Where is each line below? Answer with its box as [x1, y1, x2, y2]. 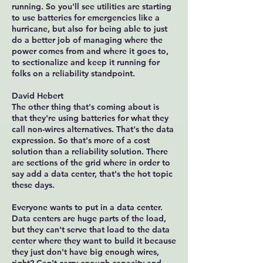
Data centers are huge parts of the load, [12, 213, 166, 224]
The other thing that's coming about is [12, 102, 159, 112]
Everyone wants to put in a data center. [12, 202, 163, 213]
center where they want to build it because [12, 235, 176, 246]
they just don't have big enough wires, [12, 247, 159, 257]
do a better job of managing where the [12, 35, 163, 45]
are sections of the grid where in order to [12, 157, 170, 168]
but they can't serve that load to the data [12, 224, 170, 235]
